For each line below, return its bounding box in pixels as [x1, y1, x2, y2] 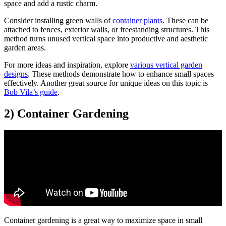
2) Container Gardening [4, 106, 129, 120]
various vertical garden [130, 60, 202, 69]
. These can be [162, 16, 208, 25]
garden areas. [4, 43, 46, 52]
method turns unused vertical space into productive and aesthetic [4, 34, 208, 43]
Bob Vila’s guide [4, 87, 58, 96]
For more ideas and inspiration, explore [4, 60, 130, 69]
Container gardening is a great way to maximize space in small [4, 216, 202, 225]
